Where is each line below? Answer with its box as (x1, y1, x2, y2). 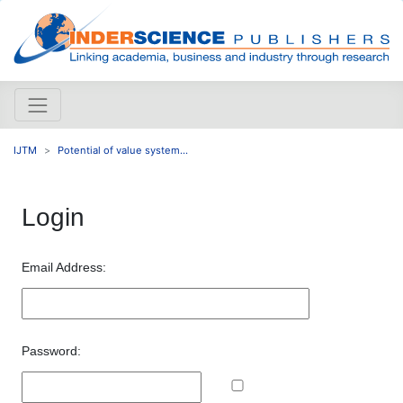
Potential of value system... (58, 143, 188, 157)
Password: (22, 343, 81, 358)
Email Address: (22, 259, 106, 274)
